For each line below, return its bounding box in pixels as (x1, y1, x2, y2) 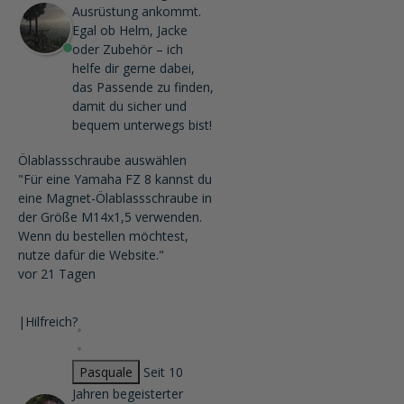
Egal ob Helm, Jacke (72, 22, 188, 40)
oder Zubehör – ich (72, 41, 183, 59)
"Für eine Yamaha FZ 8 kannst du (18, 170, 212, 188)
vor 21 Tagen (18, 265, 96, 283)
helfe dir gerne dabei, (72, 60, 195, 78)
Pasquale (79, 363, 133, 381)
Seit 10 (143, 363, 183, 381)
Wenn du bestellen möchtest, (18, 227, 188, 245)
